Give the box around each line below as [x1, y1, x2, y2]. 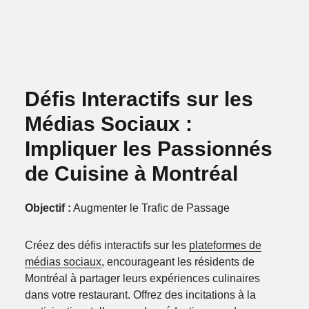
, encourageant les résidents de [101, 255, 255, 268]
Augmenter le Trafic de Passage [70, 201, 230, 214]
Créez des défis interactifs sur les [24, 239, 189, 251]
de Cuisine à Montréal [24, 161, 238, 185]
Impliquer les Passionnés [24, 137, 272, 160]
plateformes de [188, 239, 261, 251]
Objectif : [24, 201, 71, 214]
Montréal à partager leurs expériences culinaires [24, 272, 260, 284]
